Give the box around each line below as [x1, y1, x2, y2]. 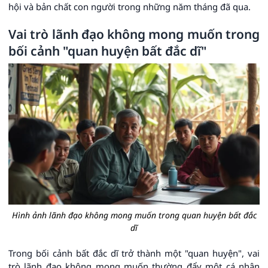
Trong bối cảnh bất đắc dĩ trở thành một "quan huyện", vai [8, 247, 260, 260]
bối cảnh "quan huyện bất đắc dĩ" [8, 42, 206, 60]
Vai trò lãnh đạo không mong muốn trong [8, 26, 260, 43]
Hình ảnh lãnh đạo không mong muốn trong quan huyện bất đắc [11, 209, 257, 221]
